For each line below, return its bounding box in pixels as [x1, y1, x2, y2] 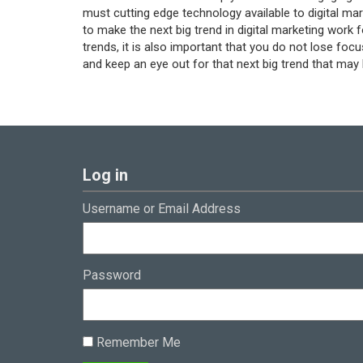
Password [83, 267, 141, 283]
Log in [83, 164, 128, 185]
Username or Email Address [83, 200, 241, 216]
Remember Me [93, 334, 181, 350]
